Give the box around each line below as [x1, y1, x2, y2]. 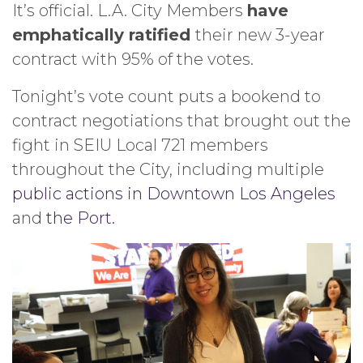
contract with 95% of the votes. [12, 49, 254, 69]
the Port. [46, 208, 115, 228]
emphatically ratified [12, 25, 195, 45]
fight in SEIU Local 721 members [12, 135, 268, 155]
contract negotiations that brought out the [12, 111, 351, 130]
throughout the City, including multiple [12, 160, 324, 179]
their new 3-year [195, 25, 325, 45]
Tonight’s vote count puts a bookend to [12, 87, 321, 106]
